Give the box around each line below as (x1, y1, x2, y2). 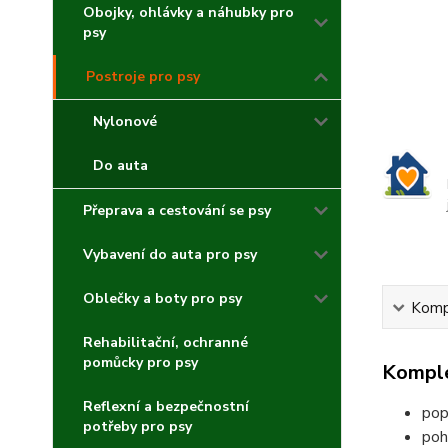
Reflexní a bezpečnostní (83, 397, 249, 416)
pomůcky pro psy (83, 353, 198, 372)
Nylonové (93, 112, 157, 131)
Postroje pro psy (86, 67, 200, 86)
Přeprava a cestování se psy (83, 201, 271, 220)
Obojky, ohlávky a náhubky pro (83, 3, 294, 22)
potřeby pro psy (83, 417, 192, 436)
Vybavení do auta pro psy (83, 245, 257, 264)
